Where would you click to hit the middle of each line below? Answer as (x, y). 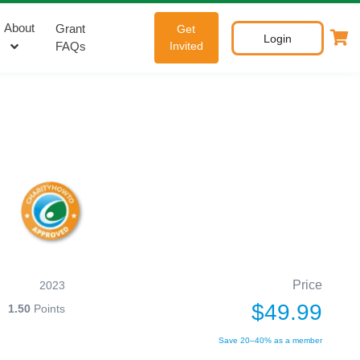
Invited (186, 46)
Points (47, 308)
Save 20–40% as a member (270, 340)
